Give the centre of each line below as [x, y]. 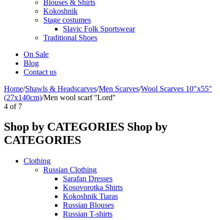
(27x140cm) [23, 97]
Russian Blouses [88, 205]
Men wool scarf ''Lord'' [80, 97]
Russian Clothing [70, 170]
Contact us [40, 72]
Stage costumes [67, 20]
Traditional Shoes [70, 37]
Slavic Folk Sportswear [99, 28]
